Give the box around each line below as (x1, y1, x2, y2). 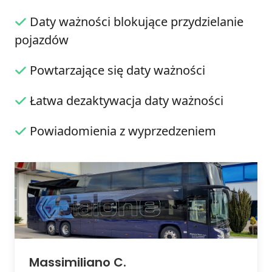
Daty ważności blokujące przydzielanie (30, 13, 243, 30)
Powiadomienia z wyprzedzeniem (30, 123, 216, 140)
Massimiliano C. (29, 253, 126, 271)
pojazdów (15, 32, 69, 49)
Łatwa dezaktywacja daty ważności (30, 92, 223, 109)
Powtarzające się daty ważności (30, 62, 205, 79)
